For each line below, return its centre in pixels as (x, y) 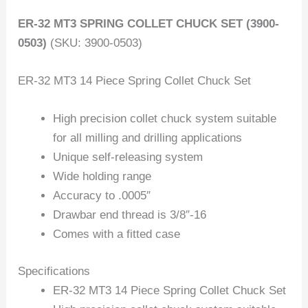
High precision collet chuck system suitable (165, 119)
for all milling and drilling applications (148, 138)
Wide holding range (102, 177)
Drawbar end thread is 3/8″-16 (130, 215)
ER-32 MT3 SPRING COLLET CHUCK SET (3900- (149, 23)
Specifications (54, 271)
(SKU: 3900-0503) (95, 43)
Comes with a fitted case (117, 234)
